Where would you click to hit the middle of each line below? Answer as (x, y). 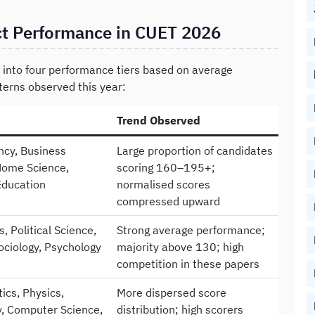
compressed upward (168, 201)
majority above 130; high (180, 246)
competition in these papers (188, 263)
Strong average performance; (191, 230)
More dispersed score (172, 292)
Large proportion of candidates (195, 150)
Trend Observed (159, 120)
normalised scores (163, 184)
